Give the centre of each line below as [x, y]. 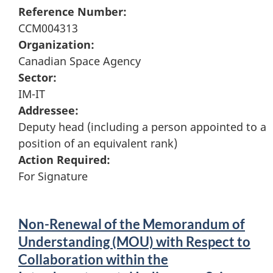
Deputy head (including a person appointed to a [142, 127]
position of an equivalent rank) [98, 144]
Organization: [56, 45]
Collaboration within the [93, 260]
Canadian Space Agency [80, 61]
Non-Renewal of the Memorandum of [132, 224]
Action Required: [64, 160]
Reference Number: [73, 12]
